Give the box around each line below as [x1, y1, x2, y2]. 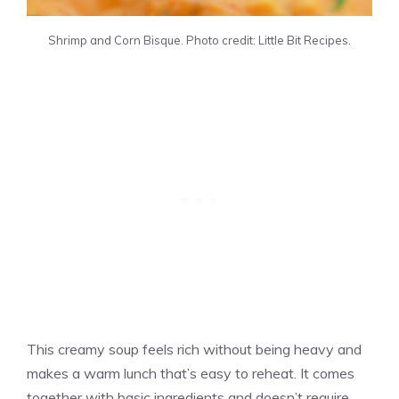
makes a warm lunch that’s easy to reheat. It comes [27, 363, 354, 382]
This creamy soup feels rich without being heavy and [27, 339, 362, 358]
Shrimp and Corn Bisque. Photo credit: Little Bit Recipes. [48, 32, 351, 47]
